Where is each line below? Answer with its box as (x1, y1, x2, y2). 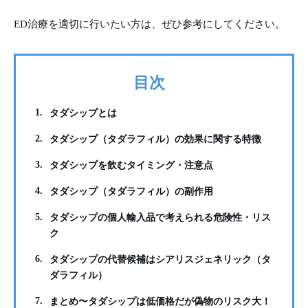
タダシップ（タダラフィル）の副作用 (49, 186, 214, 197)
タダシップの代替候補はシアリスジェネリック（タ (49, 254, 272, 265)
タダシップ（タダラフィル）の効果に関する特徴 (49, 134, 262, 145)
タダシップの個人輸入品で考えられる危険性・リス (49, 212, 272, 223)
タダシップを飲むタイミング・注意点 (49, 160, 214, 171)
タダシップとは (49, 108, 118, 119)
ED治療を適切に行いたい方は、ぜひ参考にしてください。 (14, 19, 285, 30)
